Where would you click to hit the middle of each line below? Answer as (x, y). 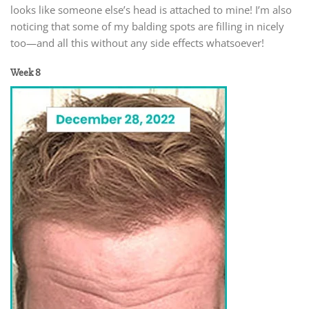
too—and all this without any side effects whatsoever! (137, 43)
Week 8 (26, 72)
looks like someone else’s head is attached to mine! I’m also (151, 10)
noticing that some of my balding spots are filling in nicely (147, 27)
